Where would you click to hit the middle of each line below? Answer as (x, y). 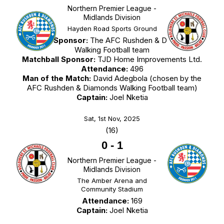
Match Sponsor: (58, 40)
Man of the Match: (57, 78)
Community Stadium (112, 189)
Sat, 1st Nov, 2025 (112, 119)
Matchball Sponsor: (59, 59)
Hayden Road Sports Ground (112, 29)
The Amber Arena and (112, 181)
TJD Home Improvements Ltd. (149, 59)
